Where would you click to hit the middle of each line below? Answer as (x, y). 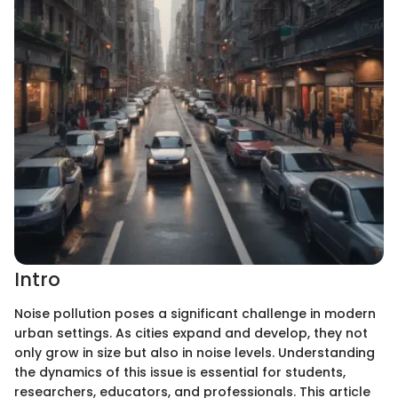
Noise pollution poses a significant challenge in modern (195, 313)
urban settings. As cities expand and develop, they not (191, 333)
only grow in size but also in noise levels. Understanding (195, 352)
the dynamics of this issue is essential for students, (180, 372)
